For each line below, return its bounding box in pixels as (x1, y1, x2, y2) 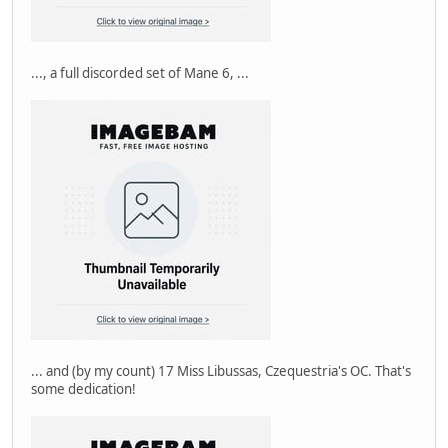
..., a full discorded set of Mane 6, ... (31, 63, 249, 82)
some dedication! (31, 379, 136, 398)
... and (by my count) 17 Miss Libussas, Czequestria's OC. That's (31, 361, 411, 380)
